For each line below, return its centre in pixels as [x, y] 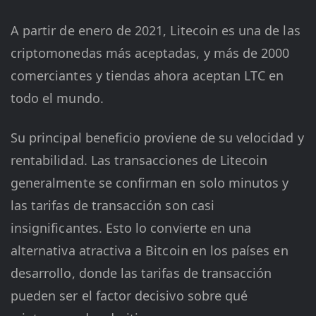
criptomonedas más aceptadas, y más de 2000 [150, 53]
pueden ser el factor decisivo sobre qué [129, 296]
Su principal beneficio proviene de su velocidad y [157, 138]
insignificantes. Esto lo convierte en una [131, 228]
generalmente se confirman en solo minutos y [150, 183]
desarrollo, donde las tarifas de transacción [141, 273]
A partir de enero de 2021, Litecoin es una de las [156, 31]
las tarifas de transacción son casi [113, 206]
